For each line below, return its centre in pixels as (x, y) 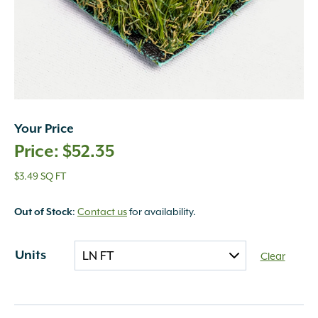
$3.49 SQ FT (40, 176)
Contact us (102, 212)
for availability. (161, 212)
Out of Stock (43, 212)
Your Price (44, 129)
